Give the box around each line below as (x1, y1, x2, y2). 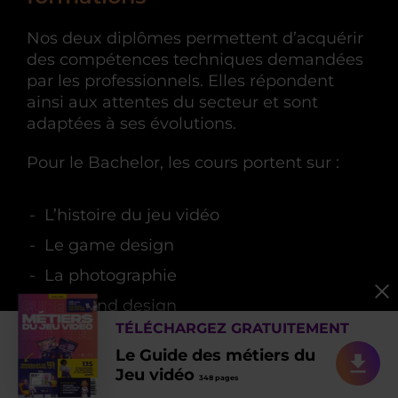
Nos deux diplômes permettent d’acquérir (27, 28, 363, 49)
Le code (44, 356, 107, 377)
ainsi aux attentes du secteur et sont (27, 92, 318, 113)
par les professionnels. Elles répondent (27, 71, 334, 92)
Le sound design (44, 296, 177, 316)
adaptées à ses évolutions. (27, 114, 236, 134)
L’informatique (44, 326, 162, 346)
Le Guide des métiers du (115, 345, 315, 365)
